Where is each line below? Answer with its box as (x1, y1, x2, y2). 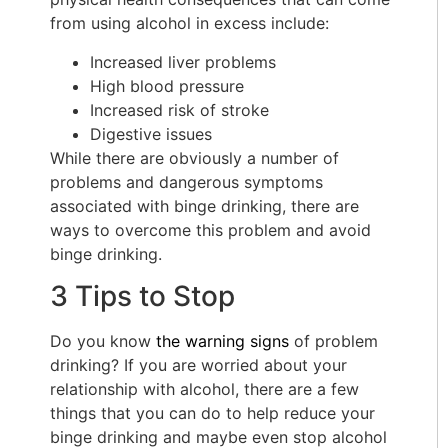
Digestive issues (90, 123, 212, 144)
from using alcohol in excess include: (50, 13, 329, 34)
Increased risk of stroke (90, 99, 269, 120)
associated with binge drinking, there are (50, 195, 359, 216)
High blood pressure (90, 75, 244, 96)
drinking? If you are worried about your (50, 355, 347, 376)
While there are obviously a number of (50, 147, 339, 168)
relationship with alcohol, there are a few (50, 379, 359, 400)
